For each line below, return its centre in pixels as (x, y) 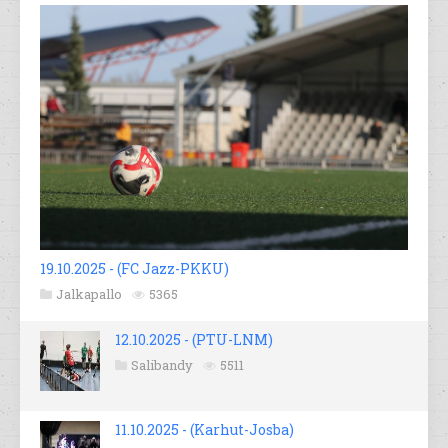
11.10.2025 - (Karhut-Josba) (204, 429)
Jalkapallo (89, 293)
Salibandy (162, 364)
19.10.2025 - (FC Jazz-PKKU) (134, 268)
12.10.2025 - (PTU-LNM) (194, 339)
